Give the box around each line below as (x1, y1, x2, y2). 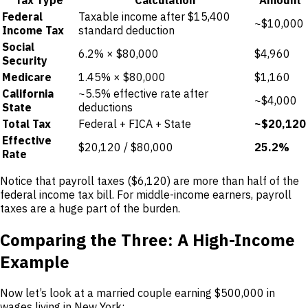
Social (2, 39, 34, 54)
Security (2, 53, 47, 67)
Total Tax (2, 116, 51, 131)
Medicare (2, 69, 52, 84)
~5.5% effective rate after (78, 86, 208, 100)
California (2, 86, 54, 100)
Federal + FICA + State (78, 116, 191, 131)
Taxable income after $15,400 (78, 9, 230, 23)
